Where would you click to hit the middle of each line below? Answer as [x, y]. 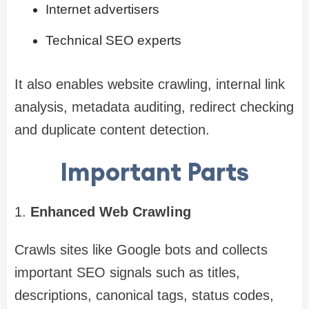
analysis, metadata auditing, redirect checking [154, 107]
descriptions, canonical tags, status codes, [144, 295]
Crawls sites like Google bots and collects [141, 249]
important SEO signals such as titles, [127, 272]
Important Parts [154, 171]
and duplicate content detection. [112, 129]
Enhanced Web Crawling [111, 211]
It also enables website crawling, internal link [150, 84]
